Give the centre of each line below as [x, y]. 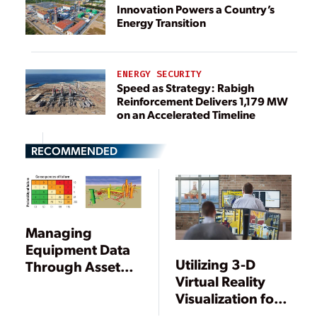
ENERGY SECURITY [159, 74]
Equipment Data [78, 249]
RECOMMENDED [74, 151]
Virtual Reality [221, 281]
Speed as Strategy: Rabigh [167, 88]
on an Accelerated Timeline [186, 115]
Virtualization [69, 283]
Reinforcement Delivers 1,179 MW [202, 101]
